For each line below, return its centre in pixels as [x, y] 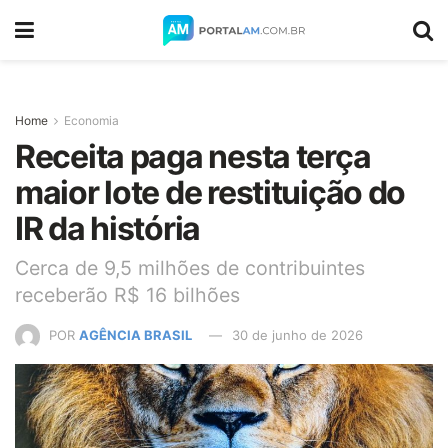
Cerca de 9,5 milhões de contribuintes [190, 267]
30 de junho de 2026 [297, 334]
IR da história [108, 228]
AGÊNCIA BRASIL [135, 334]
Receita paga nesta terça [193, 156]
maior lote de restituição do [210, 192]
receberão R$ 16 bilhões [127, 294]
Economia [91, 120]
